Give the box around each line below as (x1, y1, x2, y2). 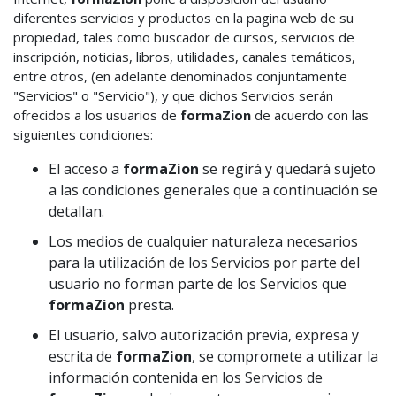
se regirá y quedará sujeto (199, 159, 376, 179)
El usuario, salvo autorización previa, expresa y (49, 325, 359, 345)
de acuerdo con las (251, 106, 369, 124)
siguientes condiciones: (13, 126, 153, 143)
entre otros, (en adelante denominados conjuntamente (13, 67, 347, 85)
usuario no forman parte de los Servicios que (49, 274, 346, 293)
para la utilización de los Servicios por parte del (49, 253, 360, 272)
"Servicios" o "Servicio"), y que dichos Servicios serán (13, 87, 333, 104)
